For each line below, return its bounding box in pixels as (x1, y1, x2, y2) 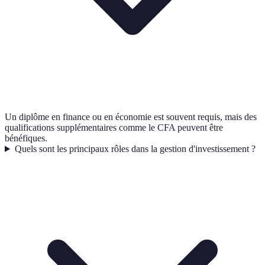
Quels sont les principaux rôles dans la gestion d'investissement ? (14, 144, 256, 154)
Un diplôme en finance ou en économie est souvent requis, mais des (5, 112, 257, 122)
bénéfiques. (5, 133, 47, 143)
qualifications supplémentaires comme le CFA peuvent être (5, 122, 223, 132)
